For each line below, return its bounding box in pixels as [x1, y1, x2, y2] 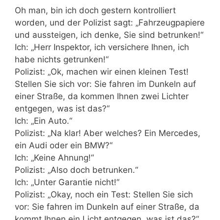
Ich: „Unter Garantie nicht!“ [15, 177, 119, 187]
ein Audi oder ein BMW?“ [15, 140, 112, 150]
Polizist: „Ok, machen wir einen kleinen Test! [15, 66, 189, 77]
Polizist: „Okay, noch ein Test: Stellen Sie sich [15, 189, 193, 199]
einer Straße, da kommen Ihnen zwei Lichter [15, 91, 189, 101]
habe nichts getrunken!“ [15, 54, 109, 64]
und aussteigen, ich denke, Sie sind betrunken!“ [15, 29, 203, 40]
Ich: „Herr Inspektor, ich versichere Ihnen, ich [15, 42, 189, 52]
